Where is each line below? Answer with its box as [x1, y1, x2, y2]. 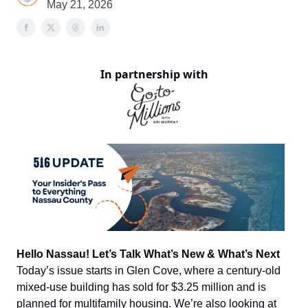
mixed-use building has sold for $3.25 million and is [16, 280, 266, 293]
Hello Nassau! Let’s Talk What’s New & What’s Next [16, 247, 280, 260]
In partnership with [100, 67, 208, 82]
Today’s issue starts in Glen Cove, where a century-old [16, 264, 280, 276]
